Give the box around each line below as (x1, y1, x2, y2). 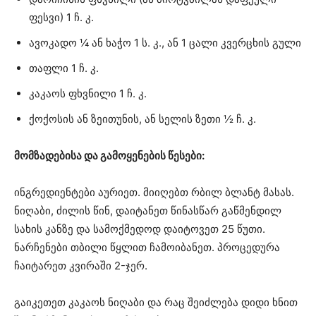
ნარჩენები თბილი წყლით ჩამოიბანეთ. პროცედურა (14, 240, 280, 254)
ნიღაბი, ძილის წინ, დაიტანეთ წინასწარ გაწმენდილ (14, 203, 281, 217)
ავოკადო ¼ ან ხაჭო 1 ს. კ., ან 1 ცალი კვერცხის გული (29, 35, 301, 49)
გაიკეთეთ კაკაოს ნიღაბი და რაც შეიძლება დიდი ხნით (14, 295, 300, 309)
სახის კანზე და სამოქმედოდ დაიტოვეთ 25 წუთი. (14, 221, 265, 236)
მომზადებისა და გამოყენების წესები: (14, 148, 205, 162)
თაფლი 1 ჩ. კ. (29, 61, 99, 75)
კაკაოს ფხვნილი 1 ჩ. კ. (29, 86, 147, 100)
